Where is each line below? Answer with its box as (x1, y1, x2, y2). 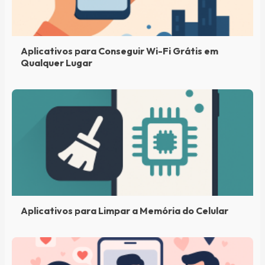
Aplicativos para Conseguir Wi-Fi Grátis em (21, 45, 218, 57)
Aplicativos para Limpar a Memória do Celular (21, 205, 228, 216)
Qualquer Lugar (21, 57, 92, 69)
